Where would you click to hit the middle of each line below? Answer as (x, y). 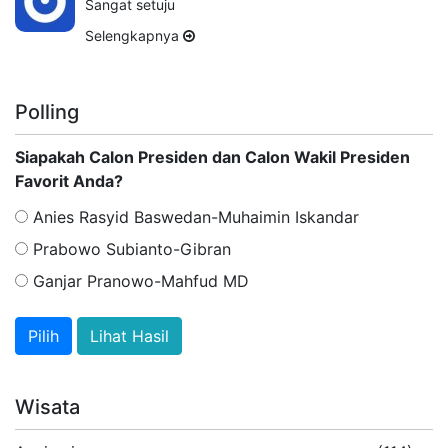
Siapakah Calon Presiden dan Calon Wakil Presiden (212, 156)
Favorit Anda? (69, 180)
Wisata (47, 406)
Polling (47, 111)
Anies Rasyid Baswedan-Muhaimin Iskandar (193, 216)
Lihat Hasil (129, 335)
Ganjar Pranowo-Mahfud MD (138, 280)
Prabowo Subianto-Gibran (129, 248)
